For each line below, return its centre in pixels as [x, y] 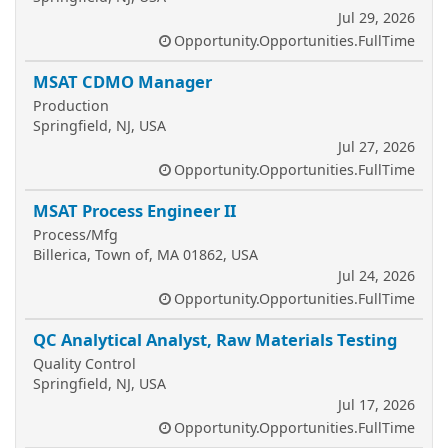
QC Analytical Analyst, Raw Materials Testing [215, 339]
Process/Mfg [75, 234]
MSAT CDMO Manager [122, 81]
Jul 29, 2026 [376, 17]
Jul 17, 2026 [376, 404]
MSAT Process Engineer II [134, 210]
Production [71, 105]
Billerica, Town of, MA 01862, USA [145, 254]
